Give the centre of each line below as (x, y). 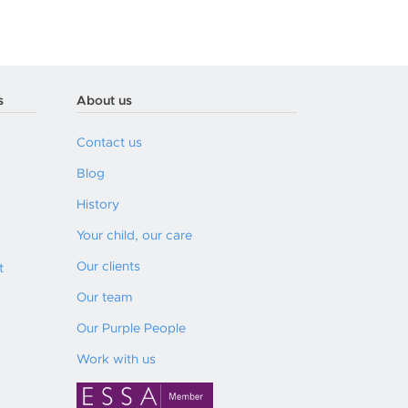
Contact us (109, 143)
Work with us (116, 360)
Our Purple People (131, 329)
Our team (105, 298)
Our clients (108, 267)
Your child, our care (134, 236)
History (98, 205)
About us (104, 101)
